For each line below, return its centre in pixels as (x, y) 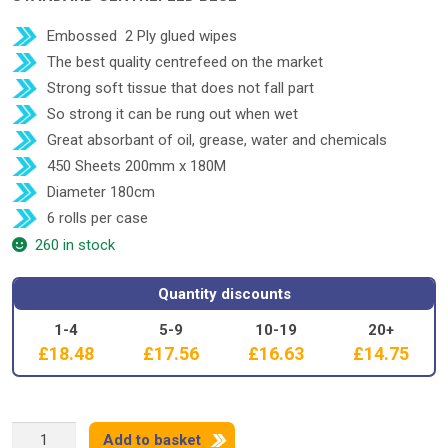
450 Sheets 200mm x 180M (136, 166)
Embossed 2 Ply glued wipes (142, 36)
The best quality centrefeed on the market (185, 62)
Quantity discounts (224, 293)
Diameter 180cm (101, 192)
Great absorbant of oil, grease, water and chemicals (217, 140)
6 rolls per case (97, 218)
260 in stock (75, 245)
